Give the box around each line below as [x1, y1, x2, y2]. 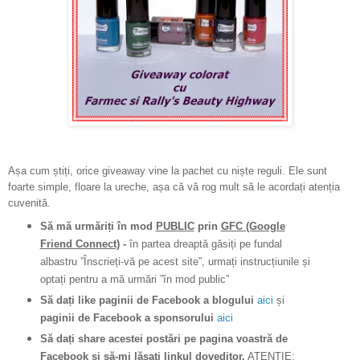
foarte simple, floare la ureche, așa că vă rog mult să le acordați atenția [8, 180, 340, 193]
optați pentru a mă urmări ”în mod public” [39, 272, 229, 285]
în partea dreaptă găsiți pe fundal [125, 237, 282, 250]
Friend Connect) [39, 237, 120, 250]
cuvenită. [8, 196, 51, 209]
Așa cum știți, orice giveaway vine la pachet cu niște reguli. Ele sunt [8, 164, 327, 177]
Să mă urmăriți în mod [39, 219, 156, 232]
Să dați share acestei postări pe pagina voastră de [39, 332, 288, 345]
